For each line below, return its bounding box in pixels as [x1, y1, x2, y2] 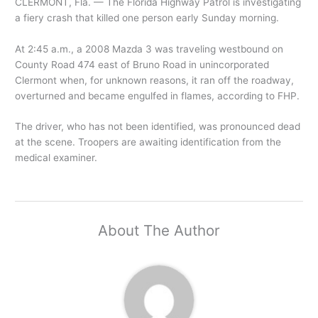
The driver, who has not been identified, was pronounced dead [15, 121, 301, 133]
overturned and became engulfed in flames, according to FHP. [15, 89, 300, 102]
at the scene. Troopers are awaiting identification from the [15, 136, 282, 148]
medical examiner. [15, 152, 98, 164]
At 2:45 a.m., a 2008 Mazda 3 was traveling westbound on [15, 43, 284, 55]
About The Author [98, 221, 220, 239]
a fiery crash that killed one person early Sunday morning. [15, 11, 280, 23]
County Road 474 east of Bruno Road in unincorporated [15, 58, 270, 70]
